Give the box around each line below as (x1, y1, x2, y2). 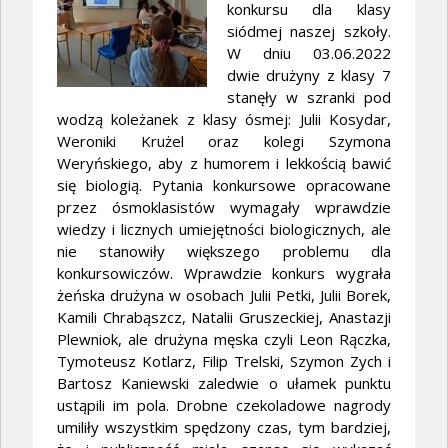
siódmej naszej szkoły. (227, 21, 391, 42)
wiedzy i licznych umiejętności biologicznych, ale (57, 219, 391, 240)
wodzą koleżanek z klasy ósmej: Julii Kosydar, (57, 109, 391, 130)
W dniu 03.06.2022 (227, 43, 391, 64)
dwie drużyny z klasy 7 (227, 65, 391, 86)
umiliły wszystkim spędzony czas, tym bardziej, (57, 417, 391, 438)
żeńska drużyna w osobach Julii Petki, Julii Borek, (57, 285, 391, 306)
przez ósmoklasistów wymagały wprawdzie (57, 197, 391, 218)
